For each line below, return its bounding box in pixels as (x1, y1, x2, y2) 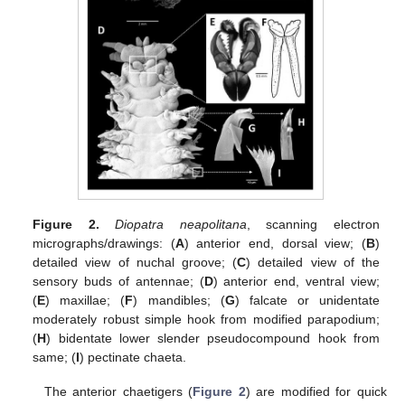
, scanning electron (246, 217, 380, 232)
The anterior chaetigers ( (43, 384, 193, 400)
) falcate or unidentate (234, 293, 380, 308)
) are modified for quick (245, 384, 388, 400)
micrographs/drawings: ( (33, 236, 175, 251)
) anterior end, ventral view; (212, 274, 380, 289)
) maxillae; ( (45, 293, 126, 308)
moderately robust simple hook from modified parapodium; (33, 312, 380, 327)
